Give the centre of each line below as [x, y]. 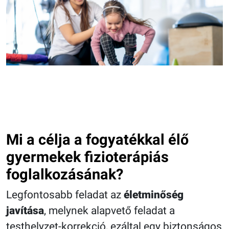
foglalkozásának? [65, 174]
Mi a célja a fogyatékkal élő [97, 139]
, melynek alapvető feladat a [109, 210]
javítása [25, 210]
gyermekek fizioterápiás [87, 157]
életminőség [154, 194]
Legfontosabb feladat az [65, 194]
